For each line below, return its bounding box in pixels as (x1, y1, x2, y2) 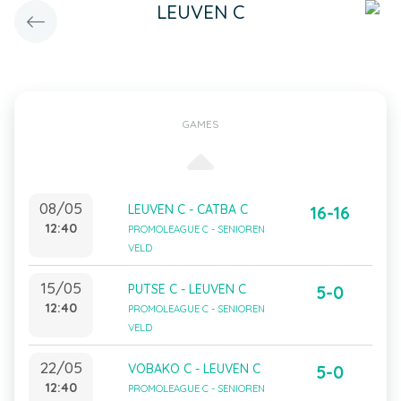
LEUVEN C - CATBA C (128, 201, 248, 218)
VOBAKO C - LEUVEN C (128, 361, 260, 377)
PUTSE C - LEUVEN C (128, 281, 246, 297)
